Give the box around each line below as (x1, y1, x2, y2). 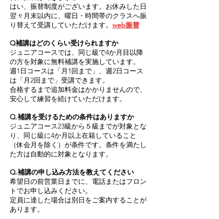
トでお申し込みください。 (10, 186, 96, 195)
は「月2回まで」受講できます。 (10, 76, 109, 85)
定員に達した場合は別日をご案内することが (10, 196, 147, 204)
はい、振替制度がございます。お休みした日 (10, 2, 147, 11)
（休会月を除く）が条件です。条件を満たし (10, 140, 147, 149)
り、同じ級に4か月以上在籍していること (10, 131, 136, 140)
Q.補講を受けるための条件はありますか (10, 112, 134, 121)
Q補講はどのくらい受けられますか (10, 39, 118, 47)
